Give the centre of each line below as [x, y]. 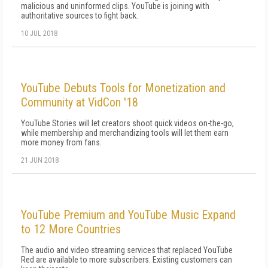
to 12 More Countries [71, 229]
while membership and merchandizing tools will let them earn [125, 133]
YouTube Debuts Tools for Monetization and [123, 88]
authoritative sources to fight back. [80, 16]
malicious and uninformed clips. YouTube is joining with [115, 6]
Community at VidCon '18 [80, 102]
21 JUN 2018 [40, 160]
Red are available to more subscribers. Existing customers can [127, 260]
